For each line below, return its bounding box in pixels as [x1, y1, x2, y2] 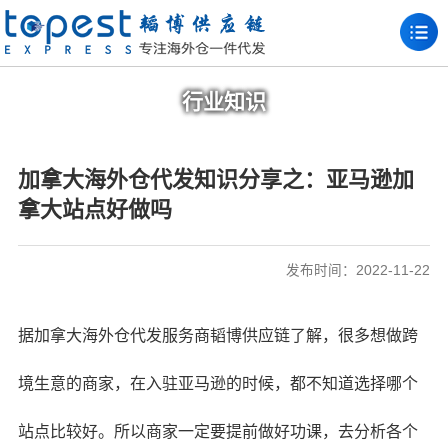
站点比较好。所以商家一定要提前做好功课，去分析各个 [17, 423, 418, 440]
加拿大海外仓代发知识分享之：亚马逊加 [17, 167, 414, 192]
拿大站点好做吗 [17, 197, 172, 222]
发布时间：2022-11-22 [286, 263, 431, 278]
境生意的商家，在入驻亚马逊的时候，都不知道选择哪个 [17, 375, 418, 392]
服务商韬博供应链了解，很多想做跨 [161, 327, 418, 344]
